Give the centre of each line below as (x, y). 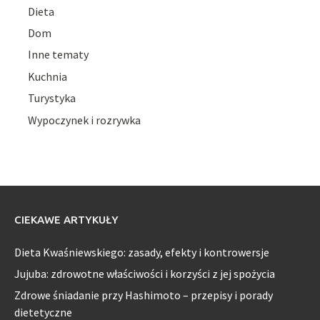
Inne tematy (59, 55)
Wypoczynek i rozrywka (85, 120)
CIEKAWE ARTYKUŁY (66, 219)
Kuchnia (48, 76)
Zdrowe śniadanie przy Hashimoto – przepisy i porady (144, 295)
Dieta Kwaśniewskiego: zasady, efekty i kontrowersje (142, 252)
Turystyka (52, 98)
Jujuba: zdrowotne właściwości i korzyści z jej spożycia (145, 274)
